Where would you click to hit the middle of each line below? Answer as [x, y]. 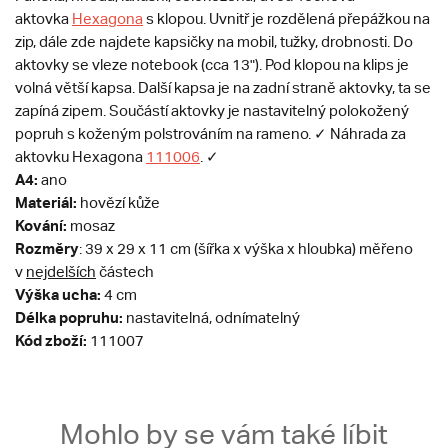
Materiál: [47, 202]
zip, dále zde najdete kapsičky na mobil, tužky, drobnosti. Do [214, 41]
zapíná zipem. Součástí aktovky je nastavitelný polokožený [212, 110]
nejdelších [61, 271]
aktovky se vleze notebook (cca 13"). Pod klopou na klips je [212, 64]
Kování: [41, 225]
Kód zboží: [52, 340]
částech [125, 271]
